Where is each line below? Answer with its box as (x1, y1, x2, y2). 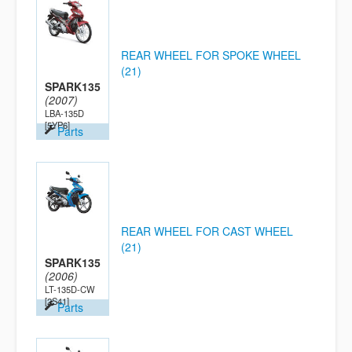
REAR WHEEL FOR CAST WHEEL (121, 223, 293, 239)
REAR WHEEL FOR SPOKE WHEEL (121, 47, 301, 63)
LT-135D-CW (45, 283, 95, 295)
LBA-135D (45, 107, 84, 119)
